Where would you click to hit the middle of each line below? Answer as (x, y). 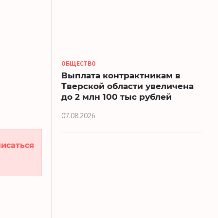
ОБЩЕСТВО (79, 63)
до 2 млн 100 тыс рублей (117, 96)
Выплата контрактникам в (121, 75)
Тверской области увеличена (127, 86)
